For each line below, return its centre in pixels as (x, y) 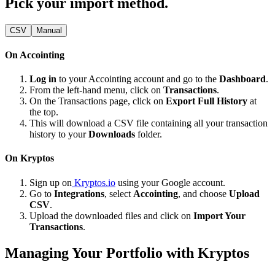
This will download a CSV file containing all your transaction (149, 123)
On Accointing (35, 55)
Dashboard (242, 79)
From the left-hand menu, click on (96, 90)
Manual (49, 30)
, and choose (203, 193)
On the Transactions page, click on (98, 101)
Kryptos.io (95, 182)
